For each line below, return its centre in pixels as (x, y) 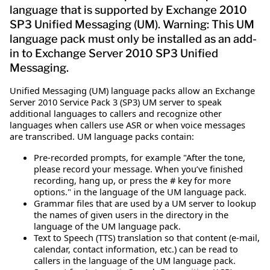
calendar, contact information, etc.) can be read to (136, 249)
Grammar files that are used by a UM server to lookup (145, 203)
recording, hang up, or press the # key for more (132, 180)
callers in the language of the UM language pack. (135, 260)
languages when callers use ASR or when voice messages (127, 124)
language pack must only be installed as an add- (133, 39)
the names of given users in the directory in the (131, 214)
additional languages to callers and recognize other (116, 113)
